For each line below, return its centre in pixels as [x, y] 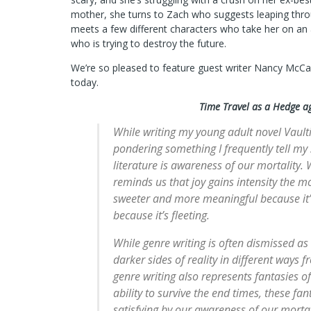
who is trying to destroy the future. [149, 43]
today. [85, 82]
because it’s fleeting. [161, 215]
